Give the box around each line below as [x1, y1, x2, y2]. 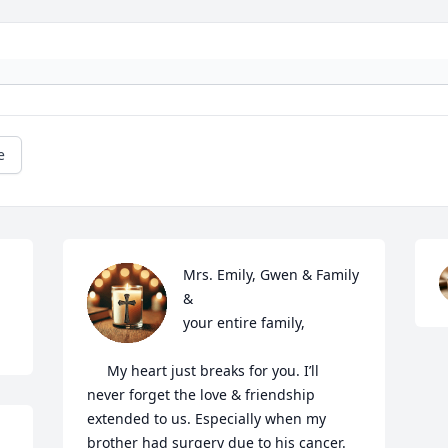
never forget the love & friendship [87, 385, 316, 405]
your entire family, [183, 313, 306, 333]
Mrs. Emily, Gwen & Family [183, 265, 360, 285]
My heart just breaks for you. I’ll [87, 361, 108, 381]
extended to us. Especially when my [87, 409, 327, 429]
